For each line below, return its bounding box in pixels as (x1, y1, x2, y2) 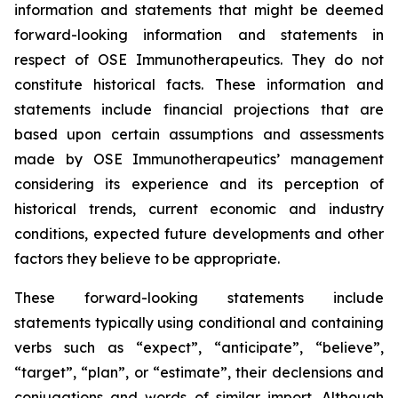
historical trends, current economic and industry (14, 200, 384, 218)
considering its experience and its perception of (14, 175, 384, 193)
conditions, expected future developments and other (14, 225, 384, 243)
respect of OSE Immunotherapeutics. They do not (14, 51, 384, 68)
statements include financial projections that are (14, 100, 384, 118)
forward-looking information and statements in (14, 26, 384, 44)
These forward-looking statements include (14, 289, 384, 306)
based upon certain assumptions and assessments (14, 125, 384, 143)
